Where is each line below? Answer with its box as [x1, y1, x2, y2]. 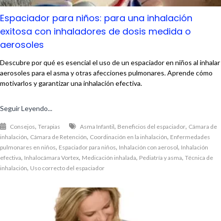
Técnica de [185, 154, 213, 162]
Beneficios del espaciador [117, 123, 185, 131]
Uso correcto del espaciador [30, 164, 105, 172]
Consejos [10, 123, 35, 131]
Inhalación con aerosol [119, 144, 178, 151]
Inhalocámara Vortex [24, 154, 79, 162]
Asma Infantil [80, 123, 114, 131]
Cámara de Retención [30, 133, 87, 141]
